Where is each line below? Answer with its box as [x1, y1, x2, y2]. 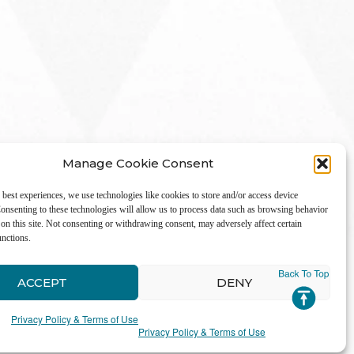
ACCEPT [17, 274, 67, 290]
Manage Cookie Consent [62, 156, 214, 171]
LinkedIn [245, 270, 322, 293]
